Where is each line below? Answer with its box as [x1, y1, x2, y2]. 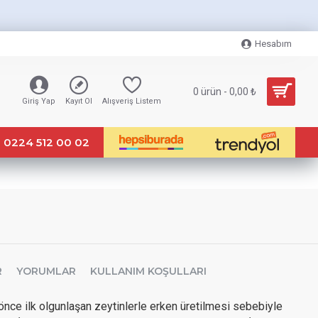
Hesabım [255, 38, 292, 49]
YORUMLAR [16, 265, 76, 278]
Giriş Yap [22, 97, 55, 106]
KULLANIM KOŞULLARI [90, 265, 207, 278]
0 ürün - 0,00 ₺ [193, 85, 256, 97]
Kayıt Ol [65, 97, 92, 106]
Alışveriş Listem [102, 97, 161, 106]
